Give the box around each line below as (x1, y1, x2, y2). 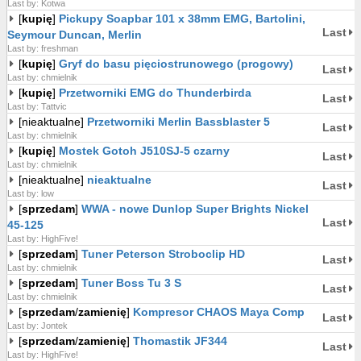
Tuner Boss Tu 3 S (81, 276, 181, 289)
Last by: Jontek (7, 321, 68, 330)
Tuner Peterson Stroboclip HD (81, 247, 245, 260)
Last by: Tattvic (7, 102, 67, 111)
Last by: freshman (7, 44, 78, 53)
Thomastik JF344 (133, 334, 227, 347)
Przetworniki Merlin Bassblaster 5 (87, 115, 270, 128)
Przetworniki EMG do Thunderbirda (59, 86, 251, 99)
